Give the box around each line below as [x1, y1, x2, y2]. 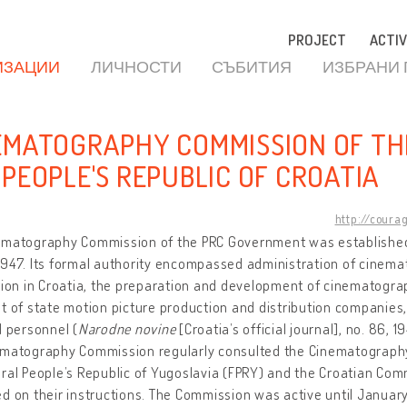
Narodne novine [77, 319, 176, 338]
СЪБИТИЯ [212, 56, 293, 76]
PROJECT [288, 31, 346, 49]
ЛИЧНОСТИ [90, 56, 182, 76]
